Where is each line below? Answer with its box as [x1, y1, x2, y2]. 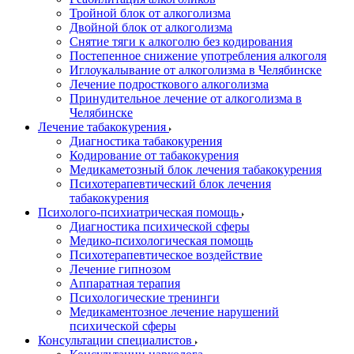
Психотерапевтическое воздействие [70, 248, 262, 262]
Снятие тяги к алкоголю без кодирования [70, 35, 292, 48]
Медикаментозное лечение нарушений [70, 305, 279, 318]
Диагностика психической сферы [70, 220, 250, 233]
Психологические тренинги [70, 291, 220, 304]
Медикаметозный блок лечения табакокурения [70, 163, 322, 176]
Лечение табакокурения [38, 120, 169, 134]
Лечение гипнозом [70, 262, 171, 276]
